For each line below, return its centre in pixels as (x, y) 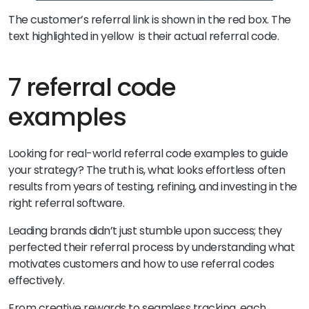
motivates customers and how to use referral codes (141, 263)
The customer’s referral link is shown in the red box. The (150, 19)
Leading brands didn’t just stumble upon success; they (145, 230)
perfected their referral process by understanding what (152, 247)
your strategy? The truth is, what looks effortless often (147, 170)
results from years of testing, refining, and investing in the (153, 186)
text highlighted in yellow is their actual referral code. (144, 36)
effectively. (37, 280)
